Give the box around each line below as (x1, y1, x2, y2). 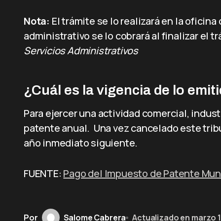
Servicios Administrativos (24, 44, 139, 57)
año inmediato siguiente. (24, 136, 138, 149)
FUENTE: (24, 167, 64, 180)
